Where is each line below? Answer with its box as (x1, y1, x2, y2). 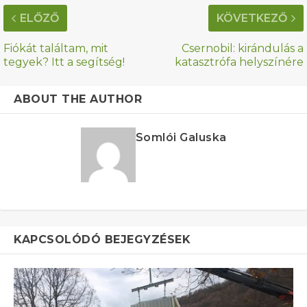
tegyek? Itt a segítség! (3, 56, 125, 69)
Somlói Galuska (135, 131, 227, 145)
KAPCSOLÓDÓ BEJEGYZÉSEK (14, 233, 191, 247)
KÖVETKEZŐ (217, 12, 287, 25)
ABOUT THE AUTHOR (14, 93, 142, 106)
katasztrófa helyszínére (175, 56, 304, 69)
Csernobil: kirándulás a (182, 42, 304, 56)
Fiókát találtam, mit (3, 42, 108, 56)
